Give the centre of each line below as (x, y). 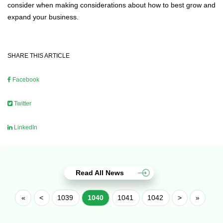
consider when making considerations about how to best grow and (111, 5)
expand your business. (43, 17)
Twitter (22, 104)
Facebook (25, 80)
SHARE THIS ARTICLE (39, 56)
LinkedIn (25, 128)
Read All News (100, 172)
